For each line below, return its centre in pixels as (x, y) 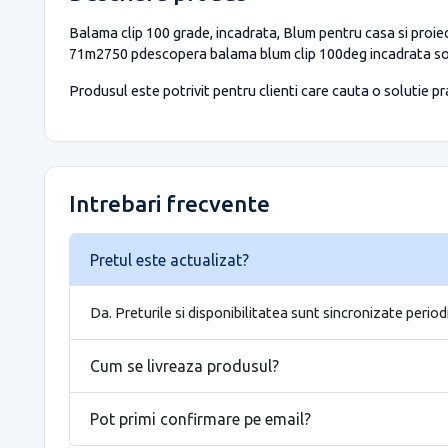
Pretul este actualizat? (169, 259)
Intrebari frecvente (169, 203)
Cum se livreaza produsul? (184, 365)
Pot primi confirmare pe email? (200, 418)
